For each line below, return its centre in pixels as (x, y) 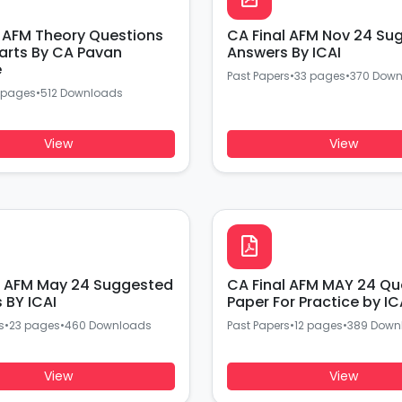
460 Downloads (108, 325)
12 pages (318, 325)
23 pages (34, 325)
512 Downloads (81, 93)
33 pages (319, 76)
